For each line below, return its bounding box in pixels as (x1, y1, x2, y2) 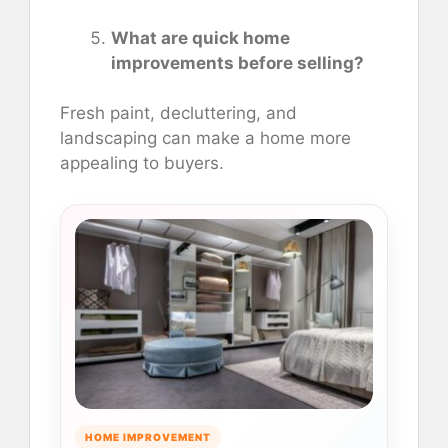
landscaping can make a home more (60, 128, 351, 149)
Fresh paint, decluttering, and (60, 103, 297, 124)
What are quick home (111, 27, 290, 48)
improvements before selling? (111, 52, 364, 73)
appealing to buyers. (60, 153, 224, 174)
